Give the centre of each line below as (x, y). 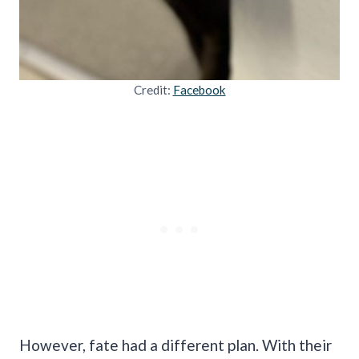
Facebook (199, 89)
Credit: (153, 89)
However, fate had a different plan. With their (175, 345)
